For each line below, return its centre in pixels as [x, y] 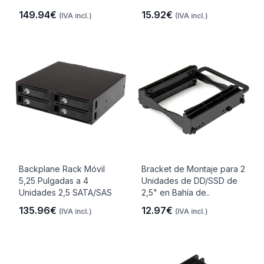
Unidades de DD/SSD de [189, 181]
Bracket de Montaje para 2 [193, 169]
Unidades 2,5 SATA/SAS [65, 192]
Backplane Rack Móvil [62, 169]
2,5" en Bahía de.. [176, 192]
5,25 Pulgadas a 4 [54, 181]
